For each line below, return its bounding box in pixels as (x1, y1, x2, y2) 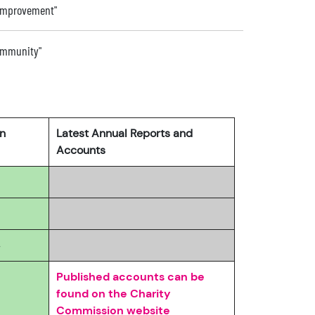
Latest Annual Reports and (56, 126, 193, 141)
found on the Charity (56, 286, 171, 301)
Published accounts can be (56, 269, 205, 284)
